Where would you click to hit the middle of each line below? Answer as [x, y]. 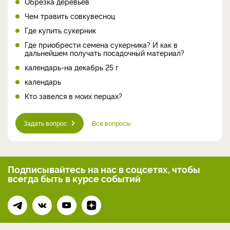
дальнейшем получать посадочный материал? [104, 52]
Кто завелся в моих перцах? [73, 95]
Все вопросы [111, 123]
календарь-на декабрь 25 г [72, 67]
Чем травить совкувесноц [70, 15]
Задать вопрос [45, 123]
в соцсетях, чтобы [159, 169]
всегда [24, 178]
